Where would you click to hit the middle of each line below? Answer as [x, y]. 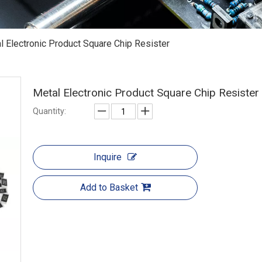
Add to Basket [109, 187]
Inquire [108, 157]
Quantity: [49, 111]
